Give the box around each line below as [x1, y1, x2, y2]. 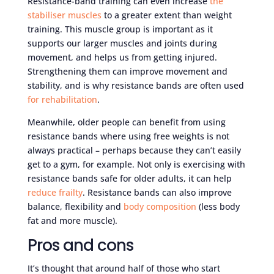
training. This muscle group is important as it [27, 23, 213, 35]
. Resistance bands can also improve [82, 186, 232, 198]
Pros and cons [27, 234, 133, 256]
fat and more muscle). [27, 214, 117, 226]
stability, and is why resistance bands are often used [27, 79, 244, 91]
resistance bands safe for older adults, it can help [27, 172, 232, 184]
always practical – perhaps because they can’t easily [27, 144, 241, 156]
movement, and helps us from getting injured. [27, 51, 217, 63]
